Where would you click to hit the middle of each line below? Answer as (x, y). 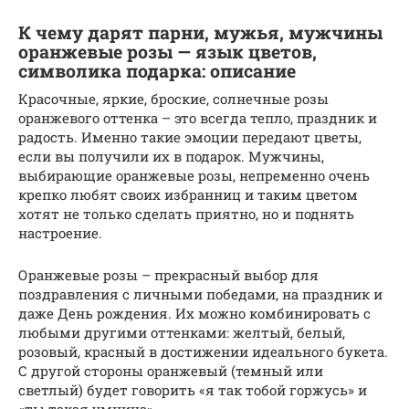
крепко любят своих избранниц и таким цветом (188, 195)
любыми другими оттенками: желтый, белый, (182, 333)
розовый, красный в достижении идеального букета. (203, 352)
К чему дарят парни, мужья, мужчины (200, 33)
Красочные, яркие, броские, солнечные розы (173, 99)
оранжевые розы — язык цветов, (168, 52)
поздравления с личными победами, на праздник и (200, 294)
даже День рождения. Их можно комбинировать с (194, 314)
